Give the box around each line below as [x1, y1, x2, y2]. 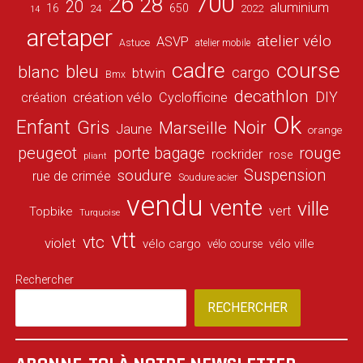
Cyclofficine [158, 90, 228, 106]
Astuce [119, 37, 151, 49]
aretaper [27, 23, 113, 53]
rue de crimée [32, 169, 112, 185]
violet [45, 236, 77, 252]
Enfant [16, 117, 71, 139]
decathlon [233, 87, 309, 107]
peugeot [17, 143, 77, 164]
